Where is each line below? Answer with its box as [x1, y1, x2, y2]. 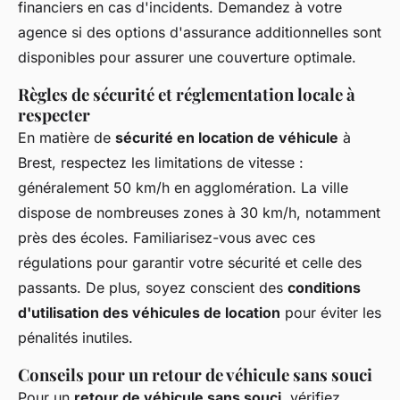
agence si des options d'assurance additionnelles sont [18, 22, 381, 41]
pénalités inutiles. [18, 328, 133, 346]
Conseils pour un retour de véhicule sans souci [18, 362, 372, 386]
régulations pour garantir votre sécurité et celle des [18, 253, 362, 271]
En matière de [18, 128, 115, 146]
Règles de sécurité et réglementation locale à [18, 82, 355, 105]
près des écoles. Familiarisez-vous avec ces [18, 228, 315, 246]
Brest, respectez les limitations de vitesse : [18, 153, 304, 171]
